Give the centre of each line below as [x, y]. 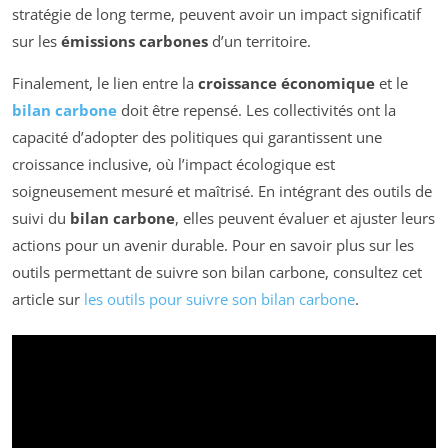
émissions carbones [134, 40]
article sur [48, 298]
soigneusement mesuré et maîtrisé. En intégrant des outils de [222, 190]
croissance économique [286, 82]
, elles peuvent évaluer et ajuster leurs [305, 217]
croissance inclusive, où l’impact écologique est [173, 163]
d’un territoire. [259, 40]
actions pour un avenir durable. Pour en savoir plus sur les [213, 244]
